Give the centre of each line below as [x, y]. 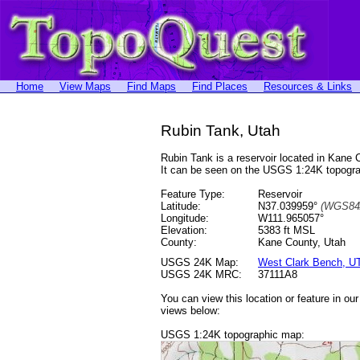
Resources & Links [308, 86]
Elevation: [184, 230]
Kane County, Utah [302, 242]
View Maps [85, 86]
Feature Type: [193, 194]
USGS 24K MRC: [201, 274]
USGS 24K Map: [200, 262]
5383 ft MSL [286, 230]
